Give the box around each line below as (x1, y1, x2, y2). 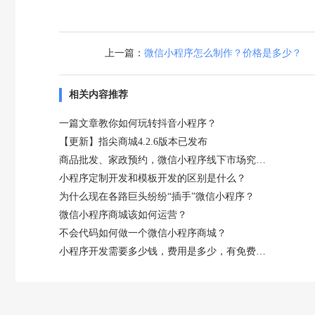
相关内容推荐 (69, 89, 128, 100)
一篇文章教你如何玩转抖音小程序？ (59, 117, 217, 129)
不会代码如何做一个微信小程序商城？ (59, 227, 226, 238)
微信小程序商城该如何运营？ (59, 209, 187, 220)
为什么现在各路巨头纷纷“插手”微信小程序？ (59, 191, 255, 202)
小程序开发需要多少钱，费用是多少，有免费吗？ (256, 245, 266, 257)
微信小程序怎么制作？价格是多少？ (143, 47, 302, 58)
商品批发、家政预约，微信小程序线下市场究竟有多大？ (256, 154, 266, 165)
